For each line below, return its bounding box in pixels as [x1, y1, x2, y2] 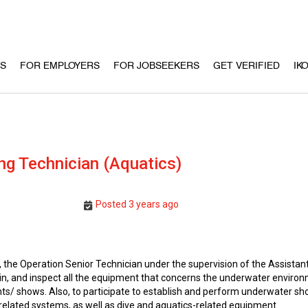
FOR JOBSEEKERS [113, 59, 199, 71]
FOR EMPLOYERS [20, 59, 100, 71]
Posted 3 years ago [95, 199, 179, 210]
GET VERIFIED [213, 59, 280, 71]
